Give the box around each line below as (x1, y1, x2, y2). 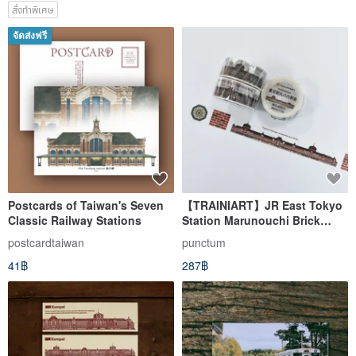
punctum (182, 234, 226, 250)
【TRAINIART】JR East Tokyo (182, 197, 342, 214)
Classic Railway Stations (8, 212, 141, 229)
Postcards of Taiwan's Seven (8, 197, 164, 214)
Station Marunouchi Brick (182, 212, 320, 229)
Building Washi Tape (182, 227, 294, 244)
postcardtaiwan (8, 234, 84, 250)
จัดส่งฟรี (13, 30, 47, 42)
